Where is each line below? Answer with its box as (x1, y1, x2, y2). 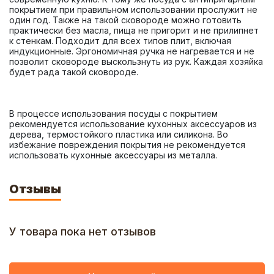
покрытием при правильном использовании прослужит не (9, 4, 257, 15)
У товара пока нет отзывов (9, 225, 156, 238)
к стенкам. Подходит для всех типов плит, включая (9, 35, 231, 46)
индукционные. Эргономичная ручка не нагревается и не (9, 46, 254, 56)
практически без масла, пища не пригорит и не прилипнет (9, 25, 259, 35)
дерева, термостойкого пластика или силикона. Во (9, 129, 228, 139)
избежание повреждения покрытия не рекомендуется (9, 139, 245, 150)
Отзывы (9, 182, 61, 196)
